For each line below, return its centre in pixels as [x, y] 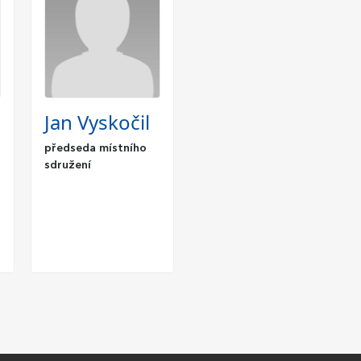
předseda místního [95, 149]
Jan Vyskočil [97, 122]
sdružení [68, 166]
